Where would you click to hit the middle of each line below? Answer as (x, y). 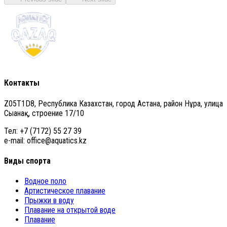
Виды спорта (27, 161)
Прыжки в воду (49, 201)
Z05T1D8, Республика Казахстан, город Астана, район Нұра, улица (113, 103)
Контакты (22, 83)
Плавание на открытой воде (70, 210)
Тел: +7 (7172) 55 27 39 (43, 131)
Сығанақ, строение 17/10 (44, 113)
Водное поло (45, 181)
